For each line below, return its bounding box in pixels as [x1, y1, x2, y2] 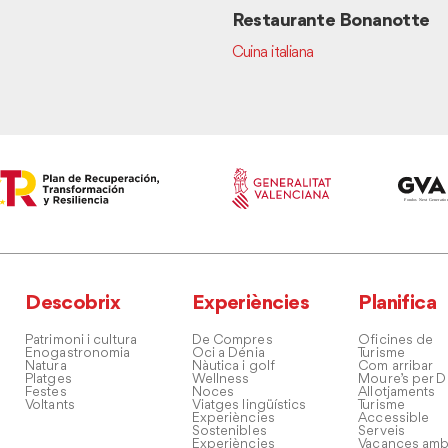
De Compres [191, 333, 273, 347]
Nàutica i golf [191, 359, 276, 373]
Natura [25, 359, 67, 373]
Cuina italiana [231, 45, 314, 61]
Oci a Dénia [191, 346, 265, 360]
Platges [25, 372, 72, 386]
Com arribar [358, 359, 434, 373]
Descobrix [25, 293, 121, 314]
